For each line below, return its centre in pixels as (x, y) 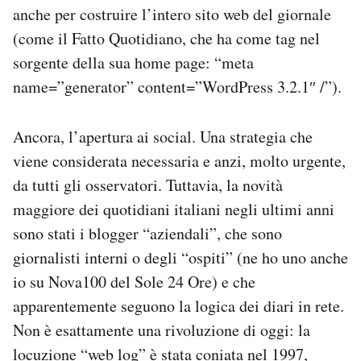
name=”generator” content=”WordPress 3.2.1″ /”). (177, 87)
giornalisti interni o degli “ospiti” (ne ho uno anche (180, 257)
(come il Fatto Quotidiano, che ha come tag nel (166, 38)
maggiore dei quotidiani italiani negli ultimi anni (174, 209)
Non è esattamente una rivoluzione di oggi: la (162, 330)
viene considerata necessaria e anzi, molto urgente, (179, 161)
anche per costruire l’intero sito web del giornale (172, 14)
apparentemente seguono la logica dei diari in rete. (178, 306)
